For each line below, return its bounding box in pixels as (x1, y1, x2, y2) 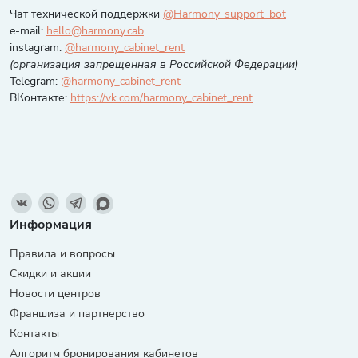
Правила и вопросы (10, 246, 115, 262)
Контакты (10, 326, 59, 342)
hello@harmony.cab (46, 23, 144, 38)
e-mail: (10, 23, 46, 38)
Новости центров (10, 286, 101, 302)
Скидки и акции (10, 266, 91, 282)
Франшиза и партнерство (10, 306, 145, 322)
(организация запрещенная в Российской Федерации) (10, 57, 298, 72)
